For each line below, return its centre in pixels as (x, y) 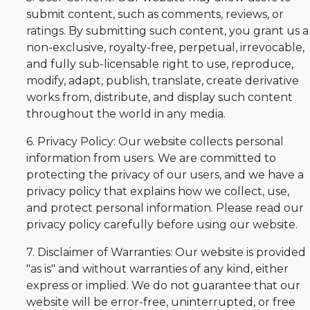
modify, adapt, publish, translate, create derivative (163, 80)
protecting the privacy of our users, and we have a (165, 174)
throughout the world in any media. (126, 113)
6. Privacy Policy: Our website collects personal (155, 141)
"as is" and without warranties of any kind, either (157, 268)
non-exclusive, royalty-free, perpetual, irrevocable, (165, 47)
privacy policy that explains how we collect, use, (158, 191)
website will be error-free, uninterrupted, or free (161, 302)
